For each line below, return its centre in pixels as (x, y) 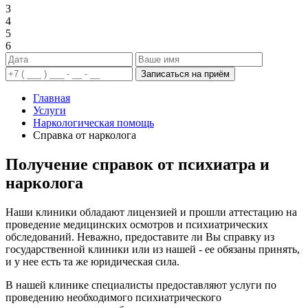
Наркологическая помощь (93, 122)
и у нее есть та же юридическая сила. (92, 261)
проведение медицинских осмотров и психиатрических (137, 224)
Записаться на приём (185, 74)
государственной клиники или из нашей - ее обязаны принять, (153, 249)
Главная (52, 98)
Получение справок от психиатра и (137, 164)
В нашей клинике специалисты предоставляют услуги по (141, 285)
